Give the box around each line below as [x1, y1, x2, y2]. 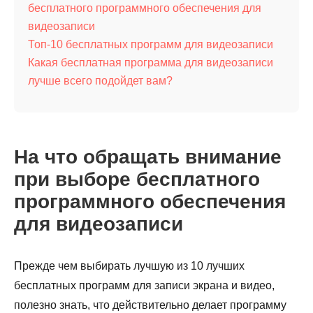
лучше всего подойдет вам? [28, 75, 173, 87]
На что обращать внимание [14, 146, 282, 168]
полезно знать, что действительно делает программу [14, 299, 286, 311]
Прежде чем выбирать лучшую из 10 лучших [14, 260, 245, 272]
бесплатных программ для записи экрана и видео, [14, 279, 275, 291]
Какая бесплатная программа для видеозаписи [28, 57, 273, 68]
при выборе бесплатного [14, 168, 260, 190]
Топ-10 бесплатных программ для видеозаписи [28, 38, 273, 50]
